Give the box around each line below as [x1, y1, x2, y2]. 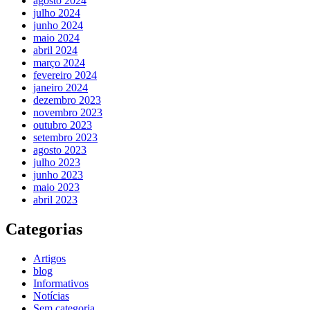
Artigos [33, 252, 66, 264]
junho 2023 [33, 168, 83, 181]
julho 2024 [33, 6, 80, 19]
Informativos [33, 277, 89, 289]
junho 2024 [33, 19, 83, 31]
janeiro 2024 [33, 81, 88, 93]
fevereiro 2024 [33, 69, 97, 81]
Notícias [33, 289, 69, 302]
